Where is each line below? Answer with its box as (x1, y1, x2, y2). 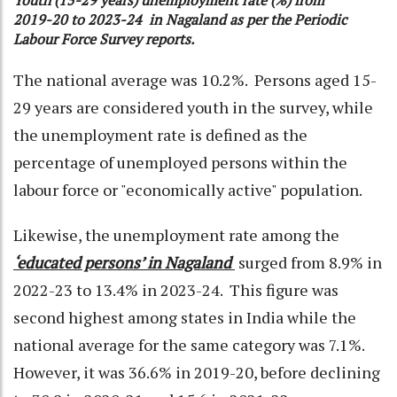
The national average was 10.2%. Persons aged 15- (13, 69, 377, 91)
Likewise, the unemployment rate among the (13, 224, 339, 246)
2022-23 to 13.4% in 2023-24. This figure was (13, 279, 339, 301)
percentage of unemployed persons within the (13, 152, 347, 174)
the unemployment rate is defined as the (13, 124, 307, 146)
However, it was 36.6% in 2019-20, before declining (13, 362, 380, 384)
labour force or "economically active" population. (13, 179, 362, 201)
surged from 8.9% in (238, 252, 382, 274)
